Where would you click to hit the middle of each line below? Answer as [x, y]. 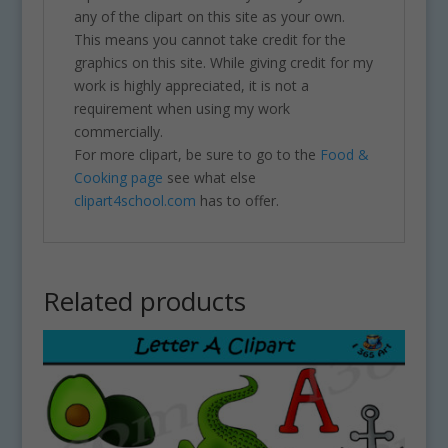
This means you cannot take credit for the [209, 39]
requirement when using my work [181, 108]
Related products [144, 300]
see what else [209, 177]
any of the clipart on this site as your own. [209, 16]
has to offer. [237, 200]
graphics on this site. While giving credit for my [223, 62]
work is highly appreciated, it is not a [191, 85]
